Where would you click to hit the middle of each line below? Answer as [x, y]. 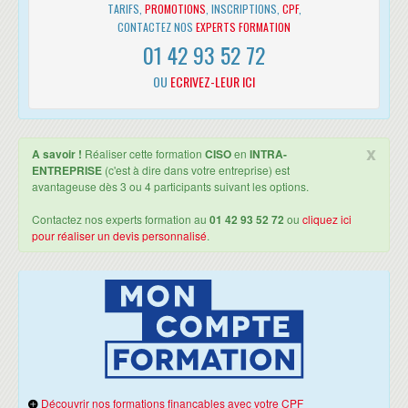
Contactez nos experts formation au [121, 219]
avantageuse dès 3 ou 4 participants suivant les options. [170, 186]
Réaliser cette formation [143, 153]
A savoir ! [57, 153]
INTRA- [268, 153]
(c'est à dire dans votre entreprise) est [196, 169]
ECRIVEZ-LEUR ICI [213, 81]
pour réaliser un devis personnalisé [119, 235]
